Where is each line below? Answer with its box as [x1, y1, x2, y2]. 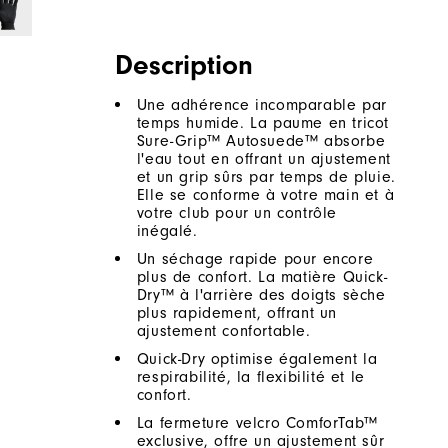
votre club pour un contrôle [136, 204, 338, 223]
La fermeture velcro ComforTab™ [136, 414, 378, 433]
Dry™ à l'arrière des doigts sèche [136, 286, 386, 305]
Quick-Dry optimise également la [136, 350, 378, 369]
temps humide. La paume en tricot [136, 114, 390, 133]
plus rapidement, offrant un [136, 304, 338, 323]
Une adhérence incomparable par [136, 96, 387, 115]
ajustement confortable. [136, 322, 311, 341]
